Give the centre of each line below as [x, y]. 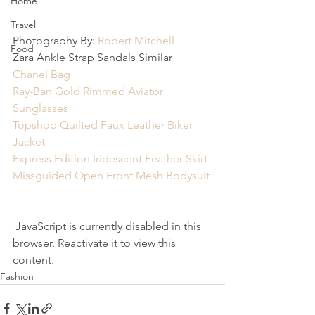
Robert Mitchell [136, 40]
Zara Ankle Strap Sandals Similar [92, 57]
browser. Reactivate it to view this [96, 243]
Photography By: [55, 40]
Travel [23, 25]
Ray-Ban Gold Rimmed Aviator [89, 91]
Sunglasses [40, 108]
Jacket [29, 142]
